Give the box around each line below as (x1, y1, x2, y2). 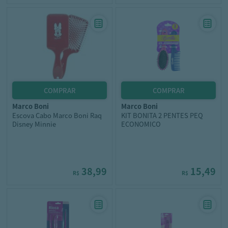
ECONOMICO (121, 119, 161, 129)
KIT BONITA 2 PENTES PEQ (121, 110, 203, 120)
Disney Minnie (12, 119, 56, 129)
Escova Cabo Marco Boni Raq (12, 110, 102, 120)
